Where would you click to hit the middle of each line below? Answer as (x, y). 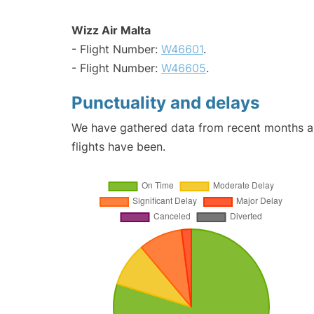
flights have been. (118, 147)
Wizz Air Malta (111, 30)
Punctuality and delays (165, 103)
